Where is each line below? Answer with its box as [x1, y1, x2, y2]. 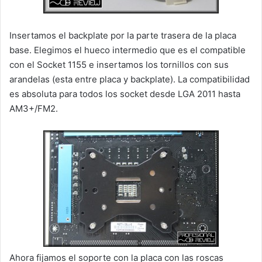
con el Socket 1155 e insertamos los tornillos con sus [9, 59, 229, 71]
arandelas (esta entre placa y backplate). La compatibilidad [9, 74, 250, 85]
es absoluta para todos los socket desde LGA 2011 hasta [9, 88, 240, 100]
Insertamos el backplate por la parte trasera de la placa [9, 30, 236, 42]
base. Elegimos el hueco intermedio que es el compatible [9, 44, 246, 56]
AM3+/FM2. [9, 103, 58, 115]
